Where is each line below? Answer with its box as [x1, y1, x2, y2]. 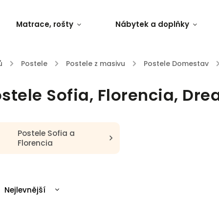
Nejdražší [4, 200, 41, 211]
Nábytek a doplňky [115, 19, 189, 29]
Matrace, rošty [16, 19, 73, 29]
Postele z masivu [66, 59, 125, 68]
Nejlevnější [4, 184, 45, 195]
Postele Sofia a [17, 128, 75, 138]
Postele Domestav [144, 59, 209, 68]
